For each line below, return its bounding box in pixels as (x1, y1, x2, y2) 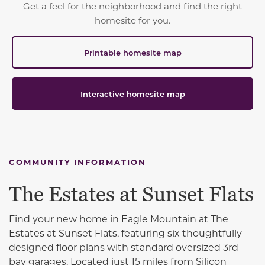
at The (196, 212, 228, 225)
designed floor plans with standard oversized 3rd (9, 241, 238, 254)
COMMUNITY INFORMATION (9, 157, 146, 167)
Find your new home (9, 212, 108, 225)
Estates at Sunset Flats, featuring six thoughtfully (9, 227, 242, 240)
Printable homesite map (83, 47, 182, 58)
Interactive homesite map (80, 89, 185, 99)
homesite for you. (95, 14, 170, 27)
